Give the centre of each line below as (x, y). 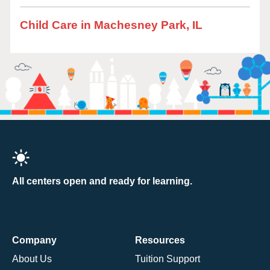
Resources (160, 240)
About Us (32, 259)
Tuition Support (168, 259)
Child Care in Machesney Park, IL (111, 25)
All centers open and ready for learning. (102, 181)
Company (34, 240)
